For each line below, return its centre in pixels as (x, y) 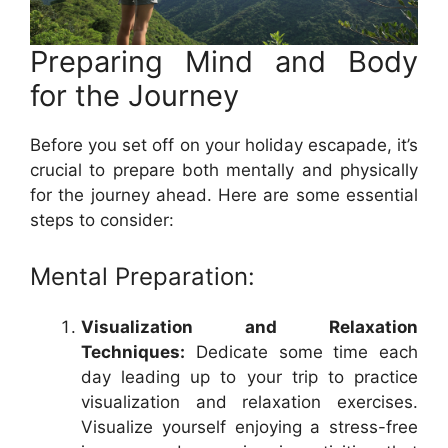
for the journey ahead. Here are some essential (224, 195)
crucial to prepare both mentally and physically (224, 170)
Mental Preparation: (142, 276)
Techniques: (133, 351)
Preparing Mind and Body (224, 61)
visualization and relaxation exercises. (249, 401)
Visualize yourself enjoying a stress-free (249, 426)
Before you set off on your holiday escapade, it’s (224, 145)
